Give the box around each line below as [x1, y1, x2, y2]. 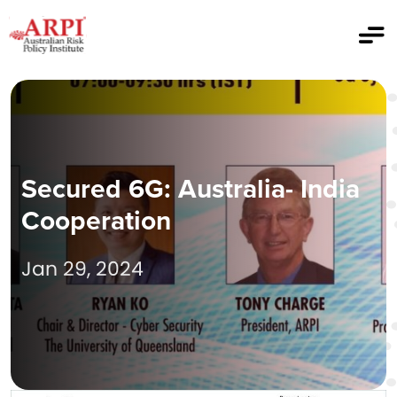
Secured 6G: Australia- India [21, 169, 360, 208]
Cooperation [21, 201, 171, 240]
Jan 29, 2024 [21, 255, 144, 283]
